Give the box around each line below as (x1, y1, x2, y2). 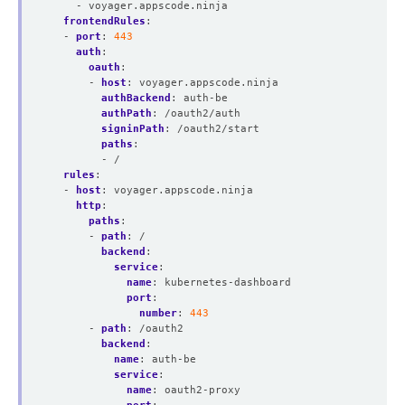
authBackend (101, 91, 171, 104)
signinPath (101, 122, 165, 135)
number (139, 306, 177, 319)
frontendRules (63, 14, 146, 27)
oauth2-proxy (165, 383, 240, 396)
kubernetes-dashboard (165, 276, 291, 288)
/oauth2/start (177, 122, 259, 135)
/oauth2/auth (165, 107, 240, 119)
